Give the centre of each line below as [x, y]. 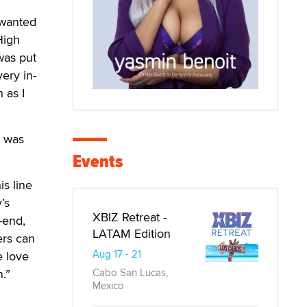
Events [98, 161]
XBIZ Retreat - [130, 217]
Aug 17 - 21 [117, 254]
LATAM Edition [132, 233]
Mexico [108, 285]
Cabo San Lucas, [130, 272]
